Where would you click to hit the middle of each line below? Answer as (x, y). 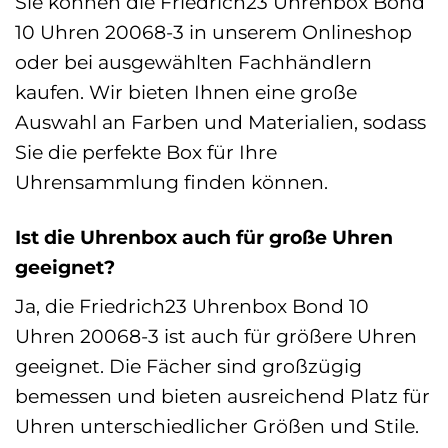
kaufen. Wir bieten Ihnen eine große (186, 91)
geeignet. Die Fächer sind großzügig (188, 366)
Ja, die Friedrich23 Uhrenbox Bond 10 (192, 306)
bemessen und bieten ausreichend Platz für (222, 396)
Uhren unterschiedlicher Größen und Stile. (217, 426)
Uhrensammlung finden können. (171, 181)
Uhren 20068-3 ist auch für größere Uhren (216, 336)
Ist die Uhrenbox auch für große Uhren (204, 236)
